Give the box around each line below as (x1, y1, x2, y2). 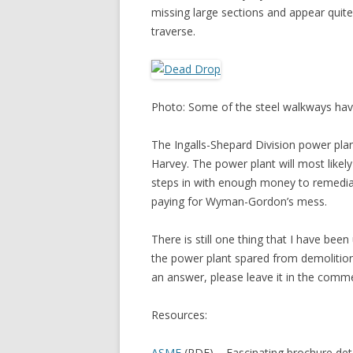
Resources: (151, 307, 207, 322)
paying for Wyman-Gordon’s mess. (151, 194, 327, 209)
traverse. (151, 24, 195, 39)
